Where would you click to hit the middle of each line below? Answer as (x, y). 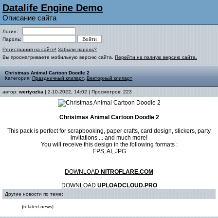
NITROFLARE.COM (127, 172)
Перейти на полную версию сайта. (156, 57)
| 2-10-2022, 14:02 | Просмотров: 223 (88, 92)
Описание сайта (29, 18)
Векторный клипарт (109, 78)
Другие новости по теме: (34, 194)
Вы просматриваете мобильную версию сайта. (59, 57)
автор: (11, 92)
